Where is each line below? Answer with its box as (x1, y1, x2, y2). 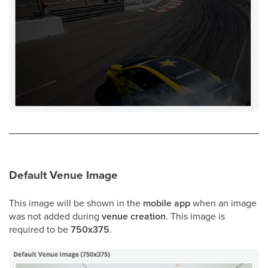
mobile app (143, 196, 190, 210)
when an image (190, 196, 257, 209)
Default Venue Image (9, 166, 118, 184)
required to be (9, 222, 71, 236)
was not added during (9, 209, 102, 223)
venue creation (102, 209, 166, 223)
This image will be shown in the (9, 196, 143, 209)
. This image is (166, 209, 225, 223)
